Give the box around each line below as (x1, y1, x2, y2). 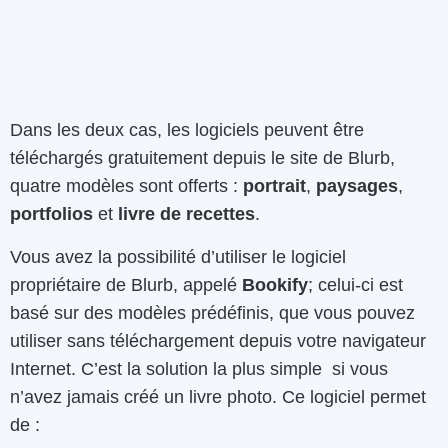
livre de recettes (118, 204, 255, 225)
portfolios (10, 204, 93, 225)
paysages (316, 176, 398, 197)
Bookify (242, 274, 308, 295)
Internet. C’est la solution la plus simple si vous (10, 358, 388, 379)
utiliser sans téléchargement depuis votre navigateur (10, 330, 426, 351)
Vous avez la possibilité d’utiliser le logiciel (10, 246, 346, 267)
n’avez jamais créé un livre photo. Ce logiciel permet (10, 386, 426, 407)
